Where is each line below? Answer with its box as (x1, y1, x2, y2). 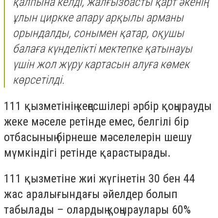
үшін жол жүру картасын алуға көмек (13, 57, 189, 72)
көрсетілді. (13, 73, 65, 87)
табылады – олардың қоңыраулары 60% (4, 203, 191, 217)
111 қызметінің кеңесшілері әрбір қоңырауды (4, 99, 212, 113)
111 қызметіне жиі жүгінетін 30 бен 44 (4, 172, 195, 186)
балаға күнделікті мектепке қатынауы (13, 42, 192, 56)
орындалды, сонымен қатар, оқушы (13, 26, 184, 40)
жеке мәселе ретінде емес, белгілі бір (4, 114, 189, 128)
